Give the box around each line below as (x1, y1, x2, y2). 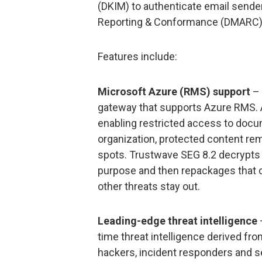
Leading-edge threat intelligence (98, 214, 257, 227)
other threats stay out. (98, 180, 200, 192)
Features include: (98, 50, 177, 63)
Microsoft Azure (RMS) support (98, 85, 250, 98)
